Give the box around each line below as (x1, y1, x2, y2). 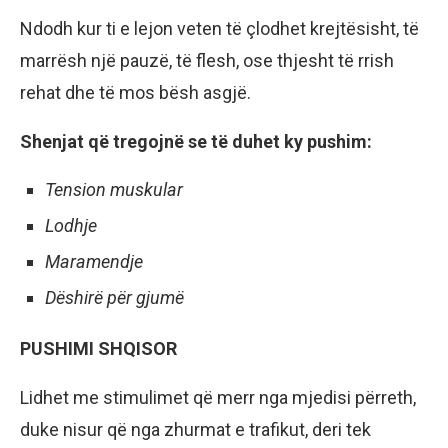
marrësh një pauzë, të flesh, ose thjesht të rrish (20, 50, 394, 72)
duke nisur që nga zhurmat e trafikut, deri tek (20, 419, 371, 441)
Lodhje (45, 215, 97, 237)
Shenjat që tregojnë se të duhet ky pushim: (20, 131, 372, 153)
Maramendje (45, 251, 143, 273)
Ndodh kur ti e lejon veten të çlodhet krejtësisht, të (20, 18, 419, 40)
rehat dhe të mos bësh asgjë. (20, 82, 251, 104)
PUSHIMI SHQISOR (20, 338, 177, 360)
